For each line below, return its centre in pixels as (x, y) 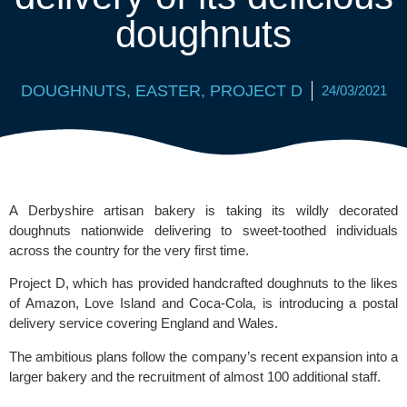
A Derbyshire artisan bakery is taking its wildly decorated (203, 210)
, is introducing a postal (326, 303)
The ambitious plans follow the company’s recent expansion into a (203, 356)
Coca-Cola (221, 303)
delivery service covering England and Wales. (145, 323)
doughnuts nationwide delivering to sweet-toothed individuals (203, 230)
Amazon (50, 303)
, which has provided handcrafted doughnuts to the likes (232, 283)
